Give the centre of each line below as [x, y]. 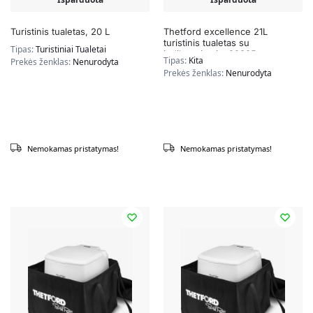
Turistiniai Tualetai [71, 50]
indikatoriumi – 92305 [210, 54]
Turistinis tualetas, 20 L [60, 32]
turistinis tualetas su [206, 43]
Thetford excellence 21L [216, 32]
